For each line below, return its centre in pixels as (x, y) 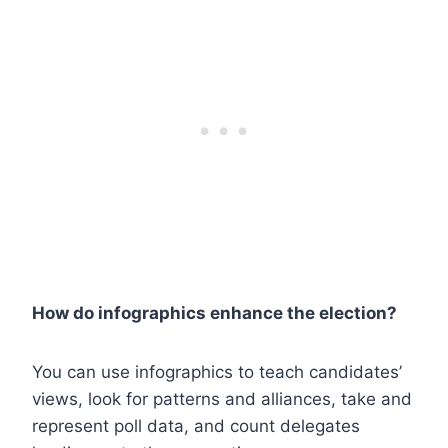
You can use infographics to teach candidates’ (217, 371)
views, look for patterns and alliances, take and (222, 398)
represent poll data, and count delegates (196, 425)
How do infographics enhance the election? (214, 312)
